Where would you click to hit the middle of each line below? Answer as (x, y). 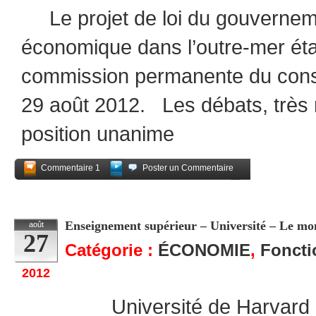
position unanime (98, 134)
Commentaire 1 (71, 168)
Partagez (225, 186)
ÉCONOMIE (204, 250)
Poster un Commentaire (188, 168)
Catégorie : (111, 250)
